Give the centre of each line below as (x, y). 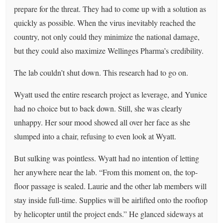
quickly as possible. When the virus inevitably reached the (105, 22)
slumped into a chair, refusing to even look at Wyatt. (95, 136)
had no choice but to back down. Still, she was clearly (98, 108)
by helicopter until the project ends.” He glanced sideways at (109, 214)
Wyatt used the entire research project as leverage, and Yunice (111, 94)
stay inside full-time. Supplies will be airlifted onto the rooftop (111, 200)
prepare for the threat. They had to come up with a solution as (110, 8)
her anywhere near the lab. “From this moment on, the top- (106, 172)
